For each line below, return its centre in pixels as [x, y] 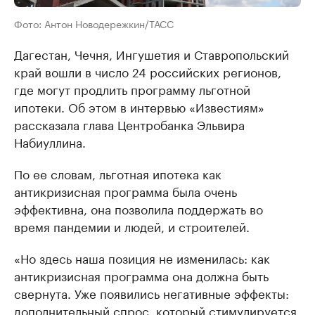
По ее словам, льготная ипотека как [118, 173]
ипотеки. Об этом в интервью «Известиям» [139, 107]
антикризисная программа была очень [126, 191]
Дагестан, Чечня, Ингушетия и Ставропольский [152, 54]
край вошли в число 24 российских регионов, [148, 71]
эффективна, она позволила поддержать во [139, 208]
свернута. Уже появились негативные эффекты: [152, 293]
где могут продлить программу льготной [132, 89]
